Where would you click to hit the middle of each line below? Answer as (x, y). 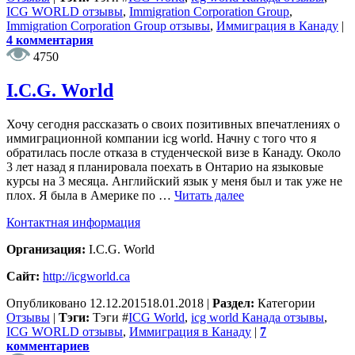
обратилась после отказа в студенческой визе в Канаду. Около (174, 152)
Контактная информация (73, 222)
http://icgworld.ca (86, 276)
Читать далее (209, 195)
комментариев (48, 345)
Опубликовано (48, 303)
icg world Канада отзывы (258, 317)
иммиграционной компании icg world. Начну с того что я (161, 138)
